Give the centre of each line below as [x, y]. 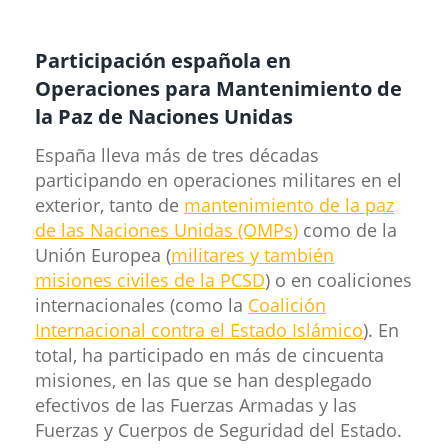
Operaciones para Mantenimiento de [218, 88]
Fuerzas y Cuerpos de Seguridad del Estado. [218, 429]
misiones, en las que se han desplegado [203, 379]
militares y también [252, 254]
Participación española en [163, 60]
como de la [347, 229]
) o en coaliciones [338, 279]
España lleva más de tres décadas [177, 154]
